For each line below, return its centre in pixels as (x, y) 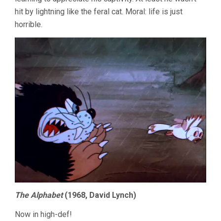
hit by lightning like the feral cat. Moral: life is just (99, 11)
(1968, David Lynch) (99, 195)
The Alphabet (39, 195)
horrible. (29, 24)
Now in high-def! (43, 215)
